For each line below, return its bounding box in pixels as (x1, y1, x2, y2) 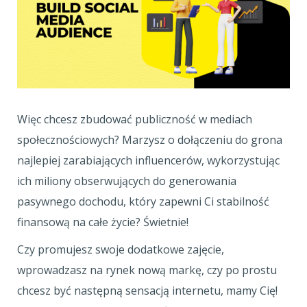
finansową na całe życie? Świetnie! (17, 214, 191, 230)
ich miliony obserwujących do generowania (17, 173, 236, 188)
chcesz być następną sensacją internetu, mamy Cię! (17, 283, 278, 298)
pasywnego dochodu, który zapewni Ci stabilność (17, 194, 269, 209)
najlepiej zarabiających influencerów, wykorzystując (17, 153, 280, 168)
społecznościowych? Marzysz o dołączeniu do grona (17, 132, 282, 147)
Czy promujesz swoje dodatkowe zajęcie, (17, 242, 224, 257)
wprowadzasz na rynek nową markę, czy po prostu (17, 262, 277, 278)
